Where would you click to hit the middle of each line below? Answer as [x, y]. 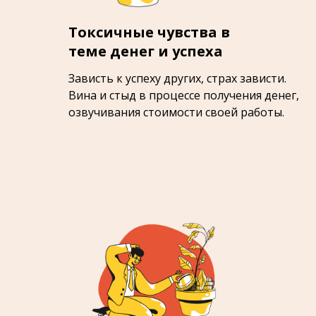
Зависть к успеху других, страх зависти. [177, 78]
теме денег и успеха [146, 51]
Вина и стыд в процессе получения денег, [184, 95]
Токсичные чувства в [149, 32]
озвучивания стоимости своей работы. [176, 112]
